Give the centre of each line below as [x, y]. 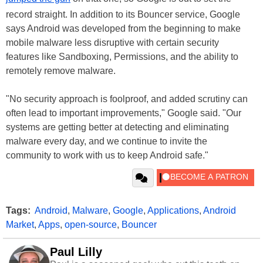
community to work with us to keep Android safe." [107, 155]
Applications [173, 210]
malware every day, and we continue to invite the [107, 141]
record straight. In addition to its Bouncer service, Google [123, 14]
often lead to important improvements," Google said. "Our [124, 113]
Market [20, 224]
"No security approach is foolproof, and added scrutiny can [127, 99]
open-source [91, 224]
